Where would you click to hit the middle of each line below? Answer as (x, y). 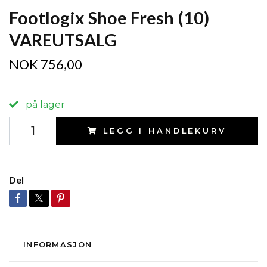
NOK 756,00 (46, 64)
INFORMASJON (58, 245)
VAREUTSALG (63, 40)
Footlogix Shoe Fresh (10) (109, 18)
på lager (44, 105)
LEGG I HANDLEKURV (165, 131)
